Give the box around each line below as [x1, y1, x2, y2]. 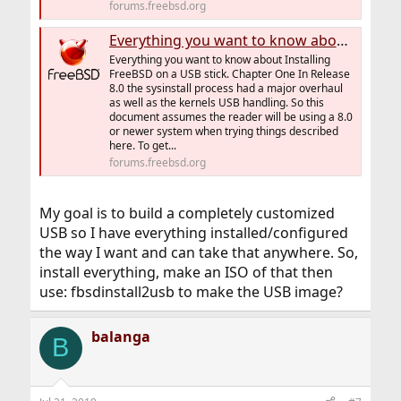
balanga [90, 326, 150, 346]
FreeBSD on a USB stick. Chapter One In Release [108, 65, 350, 81]
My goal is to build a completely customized [38, 202, 335, 223]
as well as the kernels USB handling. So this [108, 94, 324, 110]
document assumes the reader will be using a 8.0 [108, 108, 353, 124]
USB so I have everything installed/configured [38, 222, 348, 243]
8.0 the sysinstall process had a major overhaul [108, 80, 343, 96]
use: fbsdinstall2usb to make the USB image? [38, 281, 343, 302]
